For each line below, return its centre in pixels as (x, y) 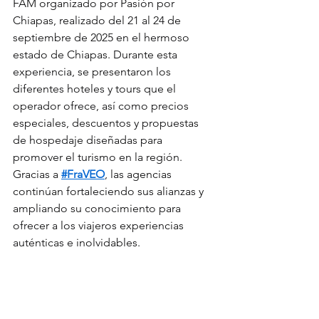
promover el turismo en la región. (98, 157)
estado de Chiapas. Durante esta (96, 54)
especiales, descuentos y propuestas (107, 123)
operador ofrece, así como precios (102, 106)
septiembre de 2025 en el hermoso (103, 37)
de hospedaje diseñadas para (89, 140)
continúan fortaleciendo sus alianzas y (110, 191)
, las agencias (140, 174)
